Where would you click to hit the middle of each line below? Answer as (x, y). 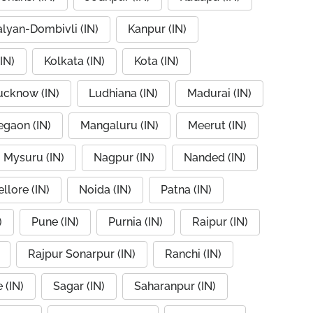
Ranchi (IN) (193, 254)
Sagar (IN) (79, 286)
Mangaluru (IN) (119, 125)
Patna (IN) (186, 190)
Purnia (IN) (136, 222)
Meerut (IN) (217, 125)
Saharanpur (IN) (175, 286)
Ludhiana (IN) (123, 93)
